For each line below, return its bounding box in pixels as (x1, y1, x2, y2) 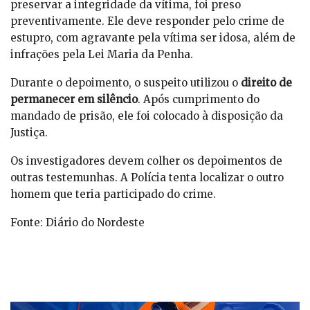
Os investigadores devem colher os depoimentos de (10, 154, 282, 168)
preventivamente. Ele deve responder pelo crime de (10, 15, 284, 28)
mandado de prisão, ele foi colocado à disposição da (10, 109, 283, 123)
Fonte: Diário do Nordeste (10, 216, 145, 230)
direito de (241, 76, 292, 90)
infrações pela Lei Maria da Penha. (10, 48, 193, 62)
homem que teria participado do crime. (10, 188, 216, 201)
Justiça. (10, 126, 48, 140)
